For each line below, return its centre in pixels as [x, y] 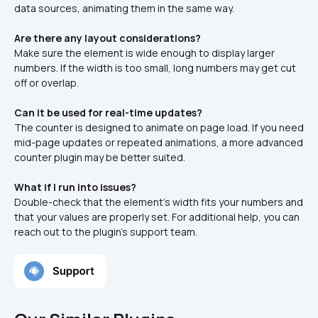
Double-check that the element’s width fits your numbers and [159, 202]
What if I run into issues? [75, 187]
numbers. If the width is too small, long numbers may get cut [155, 67]
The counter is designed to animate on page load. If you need [159, 127]
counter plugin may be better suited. [100, 157]
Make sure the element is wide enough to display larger [144, 53]
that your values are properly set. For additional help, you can [157, 216]
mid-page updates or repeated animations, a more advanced [159, 142]
